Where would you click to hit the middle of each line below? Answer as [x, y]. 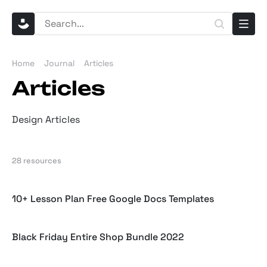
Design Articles [46, 119]
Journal [59, 63]
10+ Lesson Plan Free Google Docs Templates [113, 199]
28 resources [37, 160]
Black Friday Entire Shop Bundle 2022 [98, 237]
